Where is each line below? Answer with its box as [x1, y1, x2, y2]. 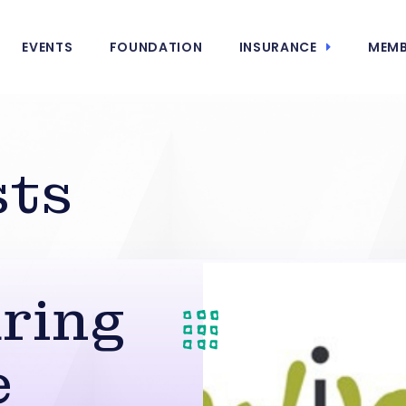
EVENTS [22, 38, 73, 56]
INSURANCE [238, 38, 317, 56]
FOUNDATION [109, 38, 203, 56]
